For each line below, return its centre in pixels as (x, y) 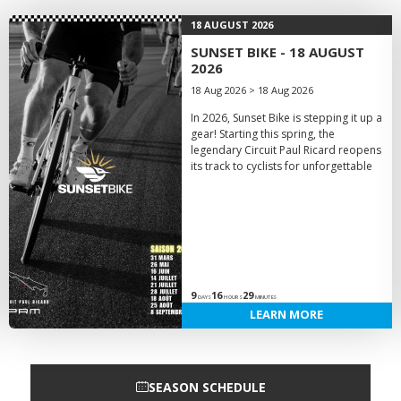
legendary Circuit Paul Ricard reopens (286, 150)
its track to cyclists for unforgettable (281, 166)
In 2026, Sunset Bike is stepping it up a (286, 118)
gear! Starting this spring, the (262, 134)
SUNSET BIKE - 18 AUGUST (277, 52)
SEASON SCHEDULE (207, 387)
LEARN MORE (287, 314)
